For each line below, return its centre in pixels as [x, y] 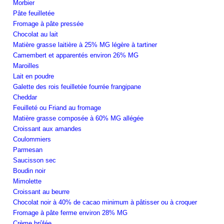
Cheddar [25, 97]
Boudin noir [29, 170]
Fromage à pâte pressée [48, 23]
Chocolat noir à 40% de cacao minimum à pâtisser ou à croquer [105, 202]
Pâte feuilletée [34, 13]
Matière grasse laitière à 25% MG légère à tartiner [85, 44]
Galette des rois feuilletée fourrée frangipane [77, 86]
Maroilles [26, 65]
